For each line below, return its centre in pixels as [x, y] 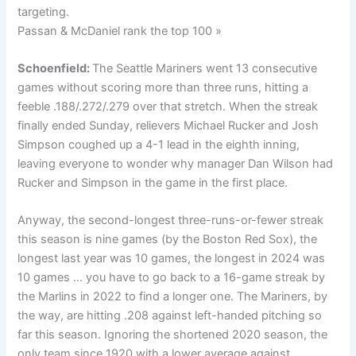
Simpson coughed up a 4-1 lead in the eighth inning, [159, 144]
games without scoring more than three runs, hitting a [163, 87]
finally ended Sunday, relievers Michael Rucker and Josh [168, 125]
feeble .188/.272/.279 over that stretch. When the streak [168, 106]
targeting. [44, 12]
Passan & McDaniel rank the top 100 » [120, 31]
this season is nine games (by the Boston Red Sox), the [168, 240]
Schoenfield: [55, 68]
